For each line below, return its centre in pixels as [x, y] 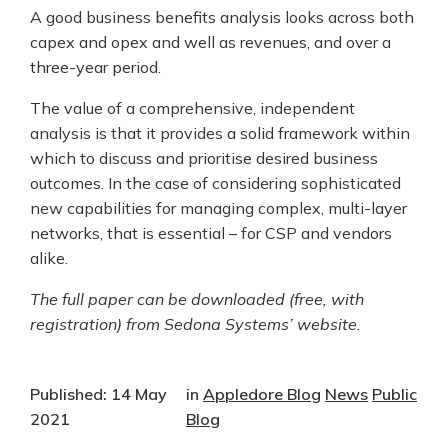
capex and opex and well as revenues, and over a [210, 41]
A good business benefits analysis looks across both [222, 16]
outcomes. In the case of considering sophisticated [215, 182]
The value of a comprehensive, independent [192, 107]
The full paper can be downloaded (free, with [197, 298]
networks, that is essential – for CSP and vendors [211, 232]
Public [395, 393]
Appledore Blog [262, 393]
